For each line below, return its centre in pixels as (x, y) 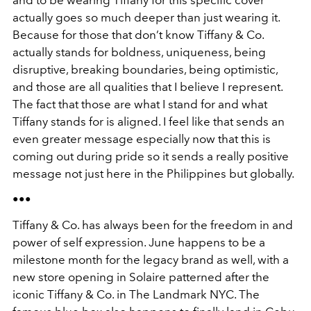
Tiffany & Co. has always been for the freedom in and (153, 225)
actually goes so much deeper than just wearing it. (146, 17)
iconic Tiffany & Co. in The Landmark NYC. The (136, 294)
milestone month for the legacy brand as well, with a (151, 260)
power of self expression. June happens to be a (139, 242)
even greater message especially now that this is (142, 139)
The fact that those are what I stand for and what (140, 104)
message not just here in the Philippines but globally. (153, 174)
